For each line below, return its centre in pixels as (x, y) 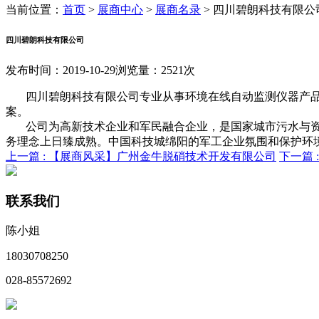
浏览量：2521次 (155, 70)
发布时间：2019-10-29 (61, 70)
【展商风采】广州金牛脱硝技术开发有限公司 (162, 156)
